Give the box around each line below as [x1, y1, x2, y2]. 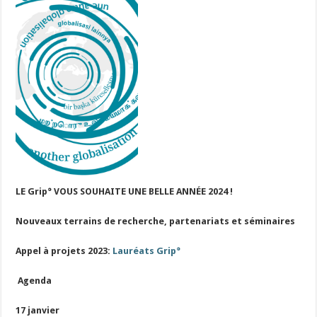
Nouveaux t [16, 216, 69, 226]
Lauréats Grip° [113, 246, 181, 256]
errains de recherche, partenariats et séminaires [69, 216, 296, 226]
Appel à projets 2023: [16, 246, 113, 256]
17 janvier [16, 305, 60, 316]
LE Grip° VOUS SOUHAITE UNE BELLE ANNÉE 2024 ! [16, 186, 234, 197]
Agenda [16, 275, 52, 286]
